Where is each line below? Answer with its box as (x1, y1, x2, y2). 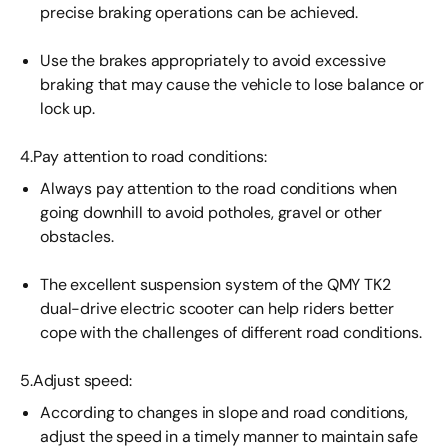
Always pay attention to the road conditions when (40, 178, 398, 199)
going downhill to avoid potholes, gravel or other (40, 202, 383, 223)
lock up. (40, 98, 95, 119)
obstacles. (40, 226, 114, 247)
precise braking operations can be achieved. (40, 2, 359, 23)
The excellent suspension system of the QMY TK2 (40, 274, 391, 295)
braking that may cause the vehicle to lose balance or (40, 74, 424, 95)
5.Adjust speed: (20, 370, 132, 391)
